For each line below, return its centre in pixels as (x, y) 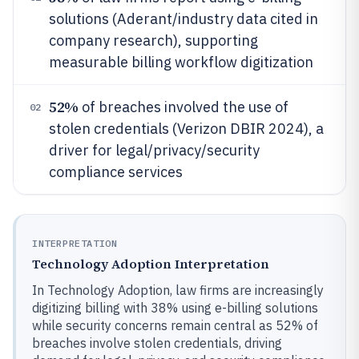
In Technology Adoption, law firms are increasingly (178, 290)
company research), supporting (153, 40)
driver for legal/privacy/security (154, 150)
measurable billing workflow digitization (181, 62)
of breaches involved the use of (183, 107)
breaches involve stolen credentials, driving (157, 343)
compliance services (116, 172)
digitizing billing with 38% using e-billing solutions (175, 308)
